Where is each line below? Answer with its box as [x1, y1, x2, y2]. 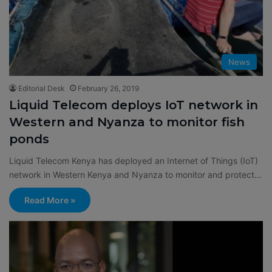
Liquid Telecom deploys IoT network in [9, 98, 258, 113]
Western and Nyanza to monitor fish [9, 115, 245, 130]
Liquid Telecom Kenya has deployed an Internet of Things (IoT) [9, 155, 258, 166]
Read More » [24, 195, 75, 206]
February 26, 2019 [78, 84, 139, 93]
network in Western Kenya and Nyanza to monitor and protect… [9, 169, 262, 180]
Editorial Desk [18, 84, 65, 93]
